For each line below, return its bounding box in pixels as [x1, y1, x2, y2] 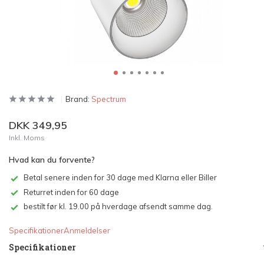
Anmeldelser [64, 226, 110, 236]
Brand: [65, 94, 91, 104]
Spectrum [91, 94, 126, 104]
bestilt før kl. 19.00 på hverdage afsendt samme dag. [24, 202, 213, 212]
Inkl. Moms [9, 133, 45, 142]
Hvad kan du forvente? [9, 154, 95, 165]
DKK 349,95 [9, 118, 67, 132]
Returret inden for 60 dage [24, 187, 119, 197]
